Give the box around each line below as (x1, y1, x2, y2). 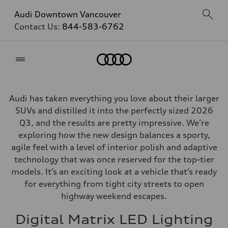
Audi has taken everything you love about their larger (9, 93, 219, 103)
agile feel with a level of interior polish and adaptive (11, 142, 217, 152)
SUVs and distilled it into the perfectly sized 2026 (15, 105, 213, 116)
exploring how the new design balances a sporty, (18, 130, 210, 140)
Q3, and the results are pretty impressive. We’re (19, 118, 209, 128)
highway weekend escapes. (61, 191, 167, 201)
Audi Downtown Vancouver (14, 9, 121, 19)
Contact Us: (14, 21, 62, 32)
